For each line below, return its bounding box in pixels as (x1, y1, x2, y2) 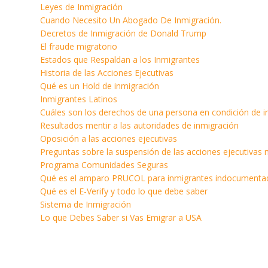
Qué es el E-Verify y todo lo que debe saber (40, 185, 208, 197)
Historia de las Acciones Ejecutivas (40, 67, 173, 78)
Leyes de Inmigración (40, 1, 123, 13)
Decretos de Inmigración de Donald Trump (40, 28, 206, 39)
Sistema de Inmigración (40, 199, 131, 210)
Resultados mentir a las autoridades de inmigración (40, 120, 239, 131)
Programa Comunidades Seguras (40, 159, 168, 170)
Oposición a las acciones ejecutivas (40, 133, 177, 144)
